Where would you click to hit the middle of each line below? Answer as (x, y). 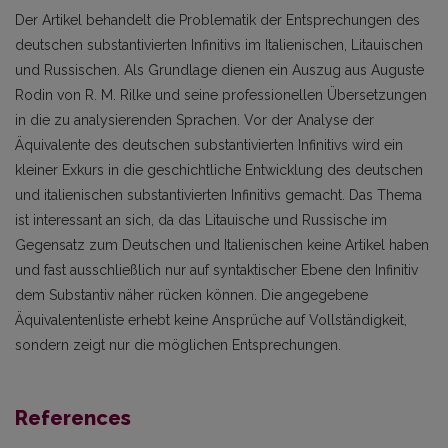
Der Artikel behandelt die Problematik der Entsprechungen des (217, 20)
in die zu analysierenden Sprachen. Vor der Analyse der (194, 120)
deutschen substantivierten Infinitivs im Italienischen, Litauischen (219, 45)
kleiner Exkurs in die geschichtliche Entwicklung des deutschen (219, 170)
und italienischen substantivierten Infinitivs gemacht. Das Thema (218, 195)
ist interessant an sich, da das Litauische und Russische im (201, 220)
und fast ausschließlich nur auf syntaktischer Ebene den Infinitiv (216, 270)
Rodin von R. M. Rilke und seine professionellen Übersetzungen (221, 95)
